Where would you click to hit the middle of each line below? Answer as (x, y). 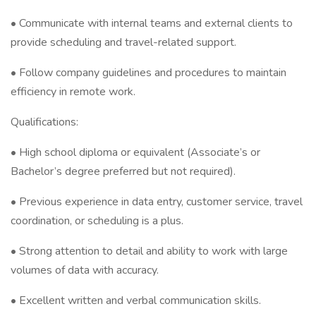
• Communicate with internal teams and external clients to (152, 23)
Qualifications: (44, 122)
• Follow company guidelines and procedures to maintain (148, 73)
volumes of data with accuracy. (85, 270)
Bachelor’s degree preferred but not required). (123, 171)
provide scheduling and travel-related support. (123, 42)
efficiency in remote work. (73, 92)
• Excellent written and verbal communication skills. (136, 300)
